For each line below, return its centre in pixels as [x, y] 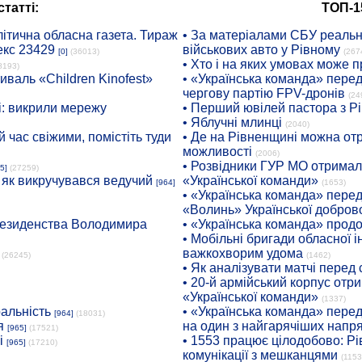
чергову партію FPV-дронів [263, 93]
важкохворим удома [242, 253]
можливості [217, 152]
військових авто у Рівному [261, 50]
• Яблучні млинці [232, 122]
